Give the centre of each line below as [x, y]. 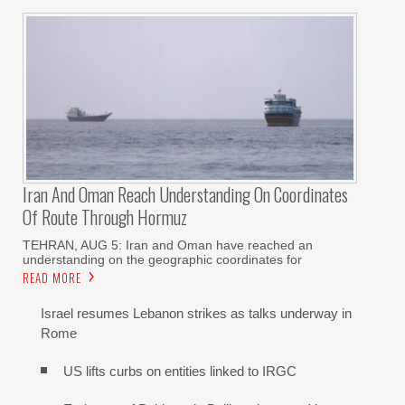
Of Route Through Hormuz [105, 217]
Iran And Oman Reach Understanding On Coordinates [185, 195]
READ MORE [52, 278]
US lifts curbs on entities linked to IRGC [180, 372]
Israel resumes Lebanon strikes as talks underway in [196, 314]
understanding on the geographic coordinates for [162, 260]
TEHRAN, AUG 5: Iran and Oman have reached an [168, 245]
